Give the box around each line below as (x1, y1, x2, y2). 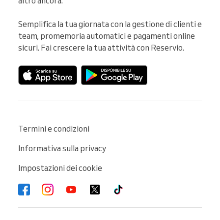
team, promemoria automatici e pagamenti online (18, 30, 195, 41)
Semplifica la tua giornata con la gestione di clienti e (18, 19, 202, 29)
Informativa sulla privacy (18, 143, 106, 153)
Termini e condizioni (18, 123, 89, 134)
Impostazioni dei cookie (18, 163, 102, 173)
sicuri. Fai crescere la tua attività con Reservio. (18, 42, 184, 53)
